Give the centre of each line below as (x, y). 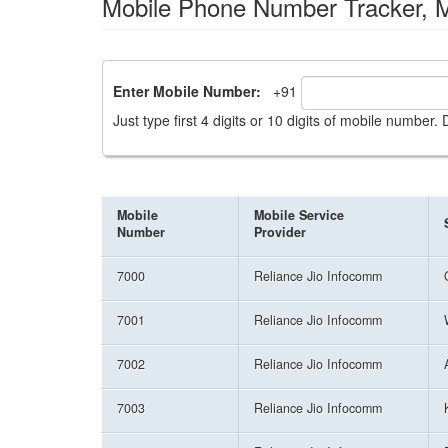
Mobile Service (299, 215)
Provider (280, 232)
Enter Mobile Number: (191, 90)
